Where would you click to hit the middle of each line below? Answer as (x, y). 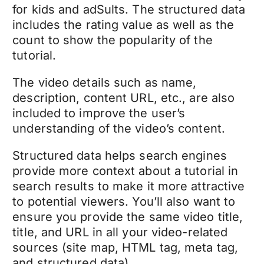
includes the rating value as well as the (123, 24)
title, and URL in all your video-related (120, 232)
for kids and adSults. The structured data (129, 9)
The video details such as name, (105, 82)
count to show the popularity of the (113, 40)
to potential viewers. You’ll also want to (124, 201)
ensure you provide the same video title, (128, 217)
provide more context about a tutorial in (126, 171)
